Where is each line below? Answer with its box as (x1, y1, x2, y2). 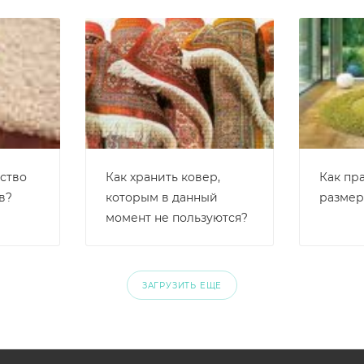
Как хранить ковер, (106, 170, 221, 185)
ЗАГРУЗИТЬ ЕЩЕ (141, 280, 223, 292)
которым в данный (106, 190, 219, 206)
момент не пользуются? (106, 210, 249, 226)
